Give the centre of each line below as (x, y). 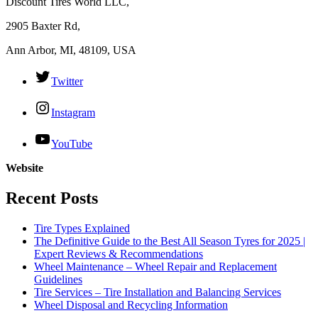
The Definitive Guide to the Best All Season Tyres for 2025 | (170, 241)
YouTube (72, 144)
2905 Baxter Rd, (43, 26)
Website (24, 168)
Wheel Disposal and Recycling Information (131, 305)
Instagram (73, 113)
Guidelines (58, 280)
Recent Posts (52, 198)
